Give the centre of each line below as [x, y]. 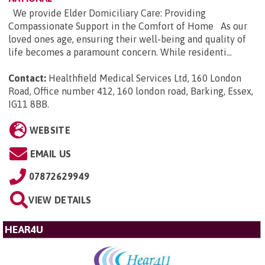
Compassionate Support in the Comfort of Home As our [128, 26]
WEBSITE [50, 130]
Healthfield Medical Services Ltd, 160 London [145, 78]
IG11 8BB [28, 104]
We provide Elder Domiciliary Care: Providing [107, 13]
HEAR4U [24, 230]
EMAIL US [51, 154]
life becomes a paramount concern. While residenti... [120, 52]
